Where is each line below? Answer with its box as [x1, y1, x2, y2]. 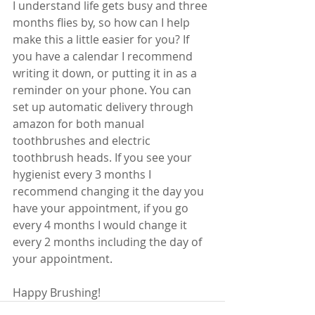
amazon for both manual [13, 116, 147, 131]
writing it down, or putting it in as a [13, 65, 200, 81]
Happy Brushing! [13, 285, 101, 300]
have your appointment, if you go [13, 200, 191, 216]
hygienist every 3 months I [13, 167, 154, 182]
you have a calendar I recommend [13, 49, 195, 64]
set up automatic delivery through [13, 99, 196, 115]
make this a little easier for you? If [13, 32, 192, 47]
